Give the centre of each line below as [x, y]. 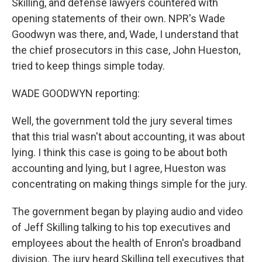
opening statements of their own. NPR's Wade [118, 18]
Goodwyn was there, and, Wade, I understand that [125, 34]
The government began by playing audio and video [127, 211]
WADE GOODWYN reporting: [76, 93]
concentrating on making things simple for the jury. [130, 184]
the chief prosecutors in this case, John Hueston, [126, 50]
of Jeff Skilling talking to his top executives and [121, 227]
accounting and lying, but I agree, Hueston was [119, 168]
